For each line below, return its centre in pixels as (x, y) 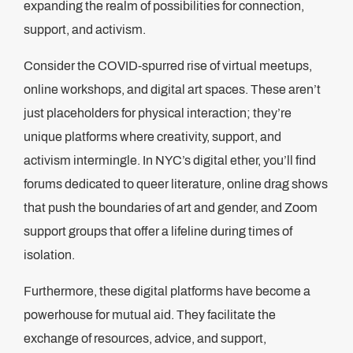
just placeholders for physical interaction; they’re (158, 113)
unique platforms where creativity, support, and (152, 137)
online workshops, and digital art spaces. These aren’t (172, 89)
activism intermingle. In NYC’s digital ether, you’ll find (170, 160)
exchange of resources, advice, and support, (145, 338)
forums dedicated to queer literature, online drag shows (176, 184)
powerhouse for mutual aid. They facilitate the (150, 315)
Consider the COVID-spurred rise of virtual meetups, (168, 66)
